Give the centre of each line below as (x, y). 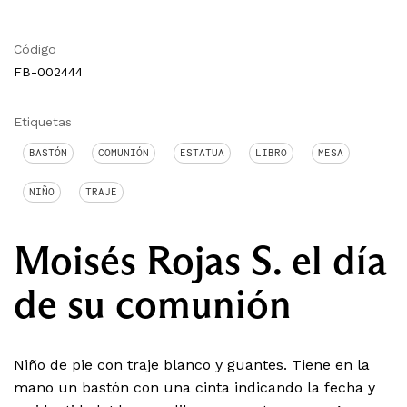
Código (35, 50)
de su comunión (153, 304)
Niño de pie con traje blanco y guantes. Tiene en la (192, 365)
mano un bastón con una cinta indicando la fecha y (194, 388)
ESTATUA (202, 153)
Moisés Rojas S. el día (200, 261)
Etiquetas (43, 122)
